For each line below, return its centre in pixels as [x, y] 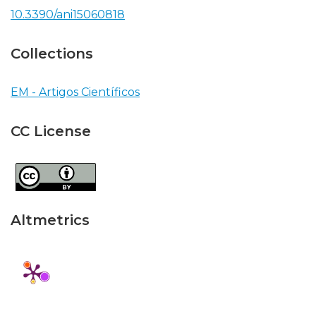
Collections [52, 54]
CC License [51, 131]
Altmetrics [50, 220]
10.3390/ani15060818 [68, 14]
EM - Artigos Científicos [75, 92]
